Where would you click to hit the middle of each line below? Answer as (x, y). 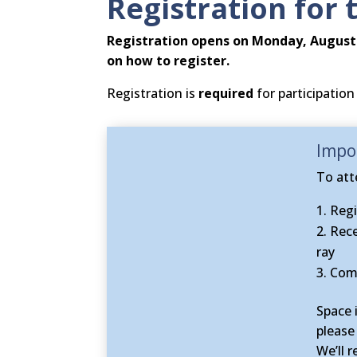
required (226, 93)
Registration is (153, 93)
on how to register (167, 60)
